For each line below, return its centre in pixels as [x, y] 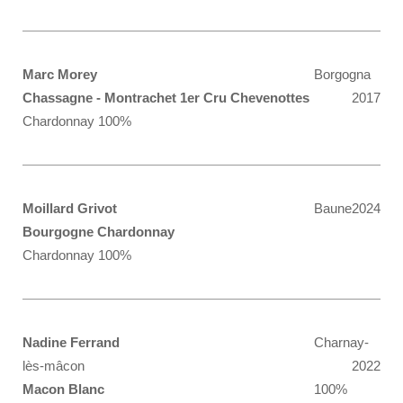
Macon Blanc [63, 389]
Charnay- [341, 342]
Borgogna [342, 74]
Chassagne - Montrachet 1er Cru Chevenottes [166, 98]
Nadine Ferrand [71, 342]
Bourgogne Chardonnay [99, 232]
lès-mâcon [54, 366]
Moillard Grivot [70, 208]
